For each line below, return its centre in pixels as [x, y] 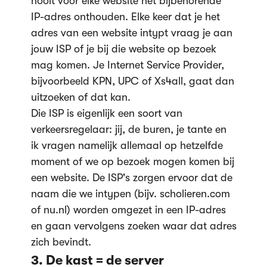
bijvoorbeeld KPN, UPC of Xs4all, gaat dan [132, 81]
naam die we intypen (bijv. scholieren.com [130, 193]
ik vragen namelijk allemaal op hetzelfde [127, 145]
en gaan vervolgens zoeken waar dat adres [133, 226]
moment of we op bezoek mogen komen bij [132, 161]
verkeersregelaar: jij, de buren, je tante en [128, 129]
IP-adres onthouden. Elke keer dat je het [125, 16]
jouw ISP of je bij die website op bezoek [123, 49]
